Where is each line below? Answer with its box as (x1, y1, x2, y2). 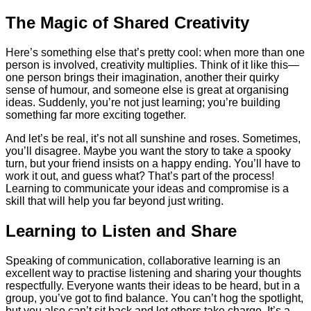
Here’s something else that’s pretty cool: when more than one (6, 47, 305, 59)
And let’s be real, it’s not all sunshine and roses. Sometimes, (6, 133, 301, 145)
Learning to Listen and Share (6, 221, 237, 240)
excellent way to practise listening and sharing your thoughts (6, 267, 301, 279)
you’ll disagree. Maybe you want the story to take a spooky (6, 145, 291, 158)
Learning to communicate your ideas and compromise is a (6, 183, 289, 195)
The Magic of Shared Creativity (6, 13, 249, 33)
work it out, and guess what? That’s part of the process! (6, 170, 274, 183)
